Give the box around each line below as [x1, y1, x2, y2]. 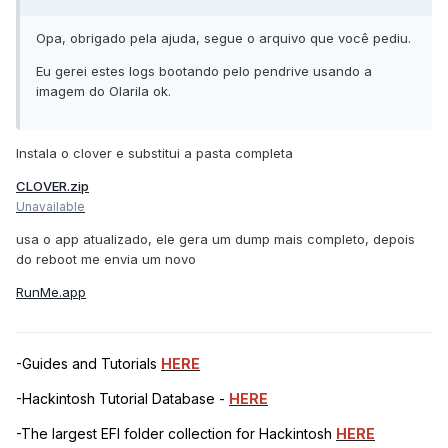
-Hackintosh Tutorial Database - [16, 389, 229, 407]
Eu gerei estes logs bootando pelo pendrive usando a [36, 62, 372, 79]
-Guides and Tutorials [16, 354, 161, 372]
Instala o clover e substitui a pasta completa [16, 144, 293, 161]
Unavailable [16, 198, 85, 214]
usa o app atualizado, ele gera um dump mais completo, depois [16, 230, 415, 247]
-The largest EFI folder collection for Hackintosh [16, 424, 336, 442]
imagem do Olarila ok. [36, 82, 171, 99]
